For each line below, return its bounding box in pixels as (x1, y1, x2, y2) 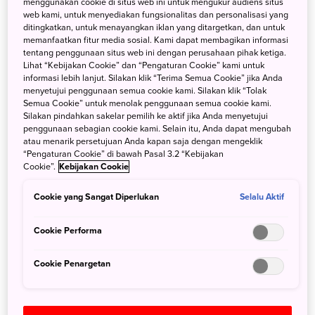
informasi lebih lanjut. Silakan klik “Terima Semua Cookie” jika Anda (23, 72, 283, 84)
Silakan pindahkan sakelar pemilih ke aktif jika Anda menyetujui (23, 110, 269, 122)
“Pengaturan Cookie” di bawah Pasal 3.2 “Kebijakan (23, 148, 224, 160)
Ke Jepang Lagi (28, 232, 103, 246)
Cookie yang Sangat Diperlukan (34, 191, 160, 202)
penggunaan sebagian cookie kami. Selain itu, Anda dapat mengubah (23, 122, 292, 134)
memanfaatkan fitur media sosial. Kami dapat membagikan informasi (23, 34, 289, 46)
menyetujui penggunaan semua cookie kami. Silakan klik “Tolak (23, 84, 267, 96)
